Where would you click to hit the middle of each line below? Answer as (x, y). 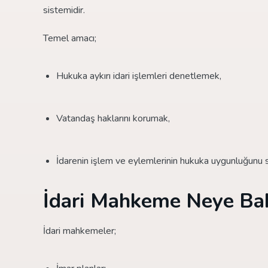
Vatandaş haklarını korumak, (113, 118)
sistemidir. (64, 10)
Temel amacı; (70, 38)
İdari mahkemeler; (80, 231)
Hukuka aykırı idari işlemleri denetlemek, (139, 76)
